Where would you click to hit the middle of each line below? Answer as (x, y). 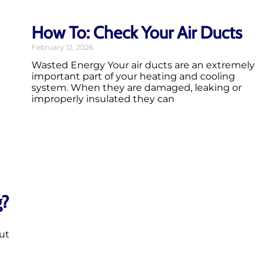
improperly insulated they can (103, 99)
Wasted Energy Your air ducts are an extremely (143, 65)
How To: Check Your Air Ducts (137, 33)
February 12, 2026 (62, 47)
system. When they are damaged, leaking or (137, 88)
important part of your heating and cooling (133, 77)
